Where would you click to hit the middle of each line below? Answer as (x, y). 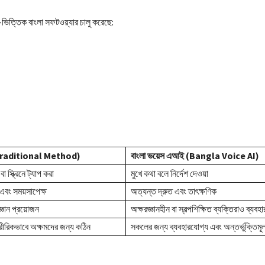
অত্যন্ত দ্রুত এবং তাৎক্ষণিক (174, 191)
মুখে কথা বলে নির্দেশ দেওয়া (169, 173)
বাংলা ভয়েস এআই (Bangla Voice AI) (195, 155)
